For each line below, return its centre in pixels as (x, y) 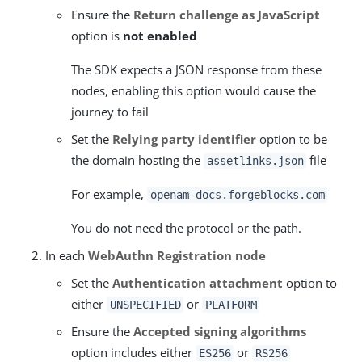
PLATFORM (231, 305)
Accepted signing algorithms (220, 331)
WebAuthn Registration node (177, 255)
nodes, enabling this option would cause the (194, 90)
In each (67, 255)
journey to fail (110, 112)
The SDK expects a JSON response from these (196, 69)
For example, (109, 194)
